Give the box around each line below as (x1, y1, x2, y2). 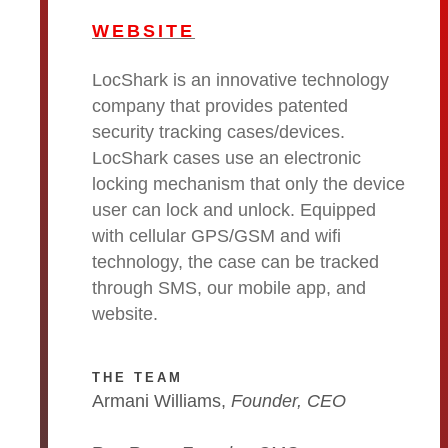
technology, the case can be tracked (92, 251, 379, 272)
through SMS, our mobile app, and (92, 277, 366, 298)
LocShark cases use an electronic (92, 147, 361, 168)
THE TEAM (92, 369, 184, 385)
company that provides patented (92, 95, 348, 116)
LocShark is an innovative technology (92, 69, 389, 90)
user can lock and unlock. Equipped (92, 199, 376, 220)
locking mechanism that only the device (92, 173, 405, 194)
